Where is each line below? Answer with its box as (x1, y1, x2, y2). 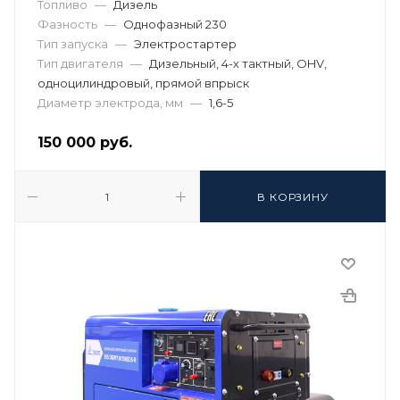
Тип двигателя (37, 56, 123, 71)
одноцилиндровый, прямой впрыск (37, 76, 249, 90)
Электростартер (134, 37, 237, 51)
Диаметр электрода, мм (37, 96, 183, 110)
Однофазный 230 (123, 17, 227, 31)
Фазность (37, 17, 97, 31)
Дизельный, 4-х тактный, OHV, (149, 56, 327, 71)
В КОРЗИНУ (257, 190, 329, 204)
